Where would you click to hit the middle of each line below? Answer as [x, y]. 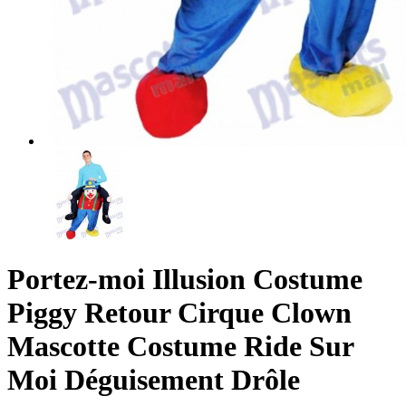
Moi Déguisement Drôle [154, 380]
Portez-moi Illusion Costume [185, 280]
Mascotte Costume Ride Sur [180, 347]
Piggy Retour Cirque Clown [179, 313]
